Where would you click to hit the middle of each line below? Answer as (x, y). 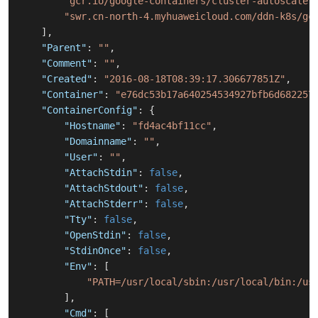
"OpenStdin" (95, 235)
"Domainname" (98, 142)
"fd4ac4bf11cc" (172, 126)
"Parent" (64, 48)
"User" (81, 157)
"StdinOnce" (95, 251)
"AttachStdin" (101, 173)
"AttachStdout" (104, 188)
